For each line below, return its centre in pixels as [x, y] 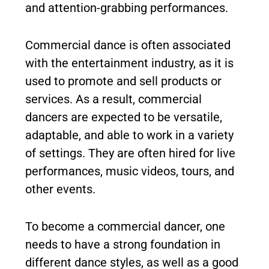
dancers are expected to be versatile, [124, 117]
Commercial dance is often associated [128, 45]
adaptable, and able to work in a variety [129, 135]
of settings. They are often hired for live [130, 153]
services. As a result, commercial [113, 99]
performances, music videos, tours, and [130, 171]
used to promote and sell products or [123, 81]
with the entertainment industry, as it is [129, 63]
